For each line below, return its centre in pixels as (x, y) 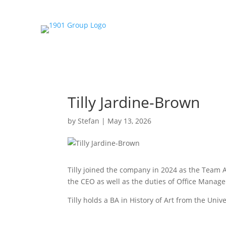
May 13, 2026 (130, 121)
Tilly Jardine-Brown (134, 102)
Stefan (89, 121)
